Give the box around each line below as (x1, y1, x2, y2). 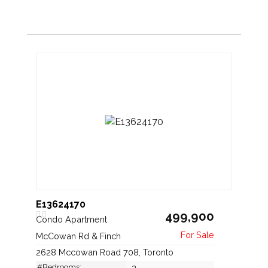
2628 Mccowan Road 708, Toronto (36, 246, 173, 257)
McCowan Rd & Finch (36, 230, 123, 241)
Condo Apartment (36, 214, 109, 224)
